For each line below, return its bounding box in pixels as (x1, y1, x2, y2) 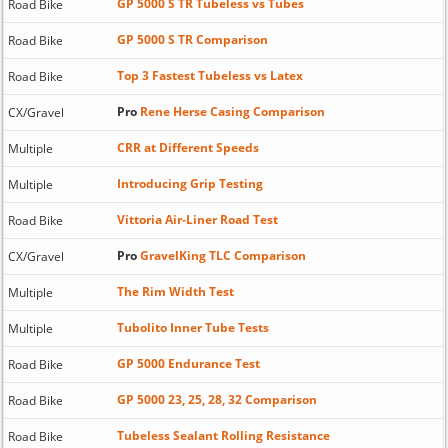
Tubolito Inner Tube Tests (116, 319, 269, 337)
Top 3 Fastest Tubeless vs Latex (116, 67, 303, 85)
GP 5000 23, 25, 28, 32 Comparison (116, 391, 317, 409)
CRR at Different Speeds (116, 139, 259, 157)
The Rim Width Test (116, 283, 234, 301)
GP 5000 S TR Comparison (116, 31, 268, 49)
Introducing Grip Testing (116, 175, 263, 193)
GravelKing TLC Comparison (136, 247, 306, 265)
